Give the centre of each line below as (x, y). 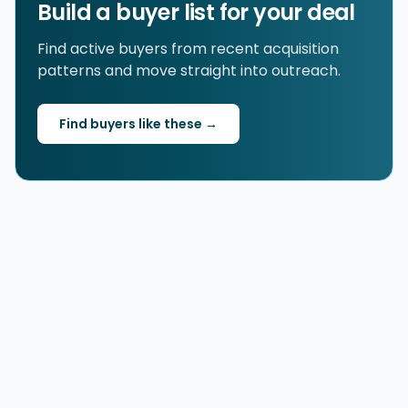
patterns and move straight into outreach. (189, 71)
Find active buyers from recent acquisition (188, 49)
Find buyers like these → (138, 124)
